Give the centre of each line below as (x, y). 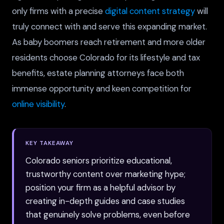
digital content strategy (150, 11)
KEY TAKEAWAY (50, 143)
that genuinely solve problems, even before (108, 214)
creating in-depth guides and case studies (105, 201)
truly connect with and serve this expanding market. (109, 26)
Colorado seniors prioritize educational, (99, 160)
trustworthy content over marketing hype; (106, 174)
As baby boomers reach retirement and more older (109, 42)
